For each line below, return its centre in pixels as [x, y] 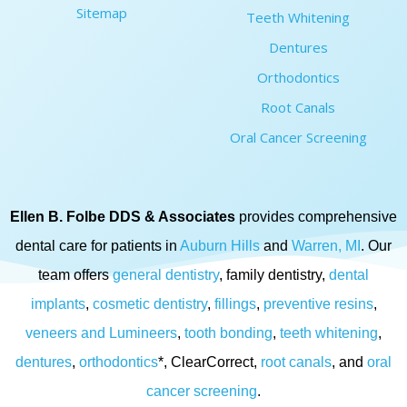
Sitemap [102, 12]
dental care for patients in [98, 245]
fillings [235, 303]
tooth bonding [228, 333]
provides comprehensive [316, 216]
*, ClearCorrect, [209, 362]
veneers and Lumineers [101, 333]
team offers [75, 274]
